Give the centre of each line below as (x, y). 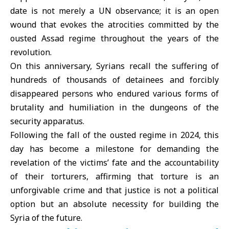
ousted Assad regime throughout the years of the (114, 38)
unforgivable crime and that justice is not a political (114, 190)
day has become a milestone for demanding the (114, 149)
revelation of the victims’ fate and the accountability (114, 163)
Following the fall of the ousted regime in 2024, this (114, 135)
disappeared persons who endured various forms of (114, 94)
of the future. (57, 218)
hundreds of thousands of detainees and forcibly (114, 80)
